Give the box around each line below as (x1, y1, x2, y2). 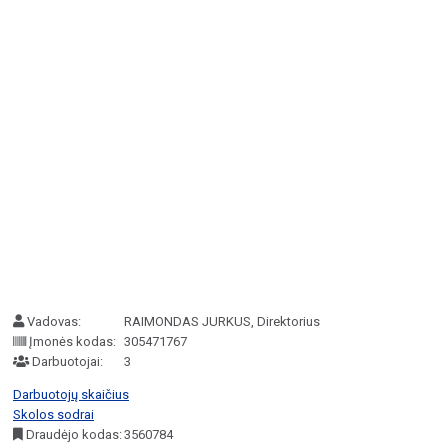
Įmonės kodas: (26, 333, 116, 349)
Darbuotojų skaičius (13, 386, 129, 402)
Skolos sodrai (13, 406, 94, 422)
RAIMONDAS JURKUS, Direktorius (123, 313, 320, 329)
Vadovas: (24, 313, 81, 329)
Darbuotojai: (29, 353, 103, 369)
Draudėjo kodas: (23, 426, 122, 442)
